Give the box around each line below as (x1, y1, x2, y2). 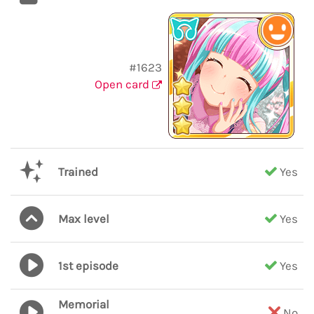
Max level (58, 212, 109, 226)
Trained (58, 165, 98, 179)
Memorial (58, 297, 109, 311)
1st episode (58, 259, 118, 273)
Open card (95, 77, 152, 91)
